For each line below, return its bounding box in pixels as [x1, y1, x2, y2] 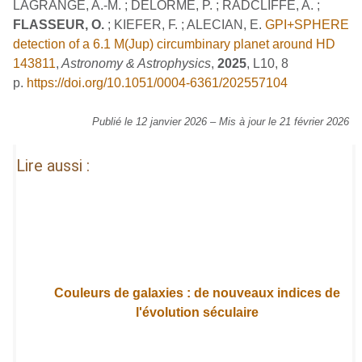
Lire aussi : [16, 155, 90, 175]
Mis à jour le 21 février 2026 [219, 115, 349, 128]
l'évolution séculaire [136, 305, 259, 319]
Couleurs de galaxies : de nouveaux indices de [54, 285, 341, 300]
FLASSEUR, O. [13, 17, 104, 32]
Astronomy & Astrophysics [59, 56, 211, 70]
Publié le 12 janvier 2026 [92, 115, 207, 128]
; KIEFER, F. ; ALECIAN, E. [104, 17, 265, 32]
